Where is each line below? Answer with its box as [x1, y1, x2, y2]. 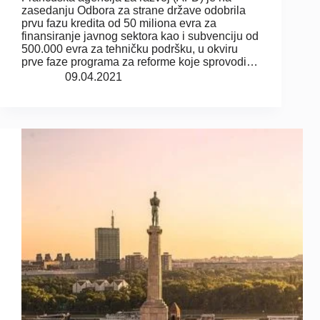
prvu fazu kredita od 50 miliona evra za [21, 17, 216, 30]
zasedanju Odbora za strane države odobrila [21, 4, 246, 17]
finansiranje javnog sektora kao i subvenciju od [21, 30, 259, 43]
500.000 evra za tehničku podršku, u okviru [21, 43, 238, 56]
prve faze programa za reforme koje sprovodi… [21, 56, 258, 69]
